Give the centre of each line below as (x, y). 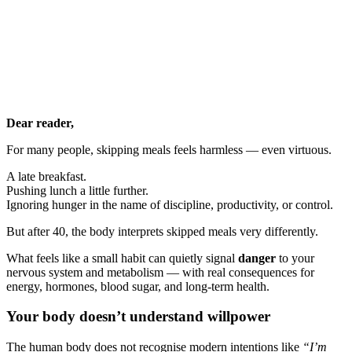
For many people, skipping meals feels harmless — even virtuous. (169, 149)
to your (295, 258)
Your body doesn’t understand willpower (138, 317)
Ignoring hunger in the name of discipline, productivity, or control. (170, 204)
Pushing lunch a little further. (77, 190)
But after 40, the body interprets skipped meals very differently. (162, 231)
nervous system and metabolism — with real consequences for (160, 272)
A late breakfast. (46, 176)
